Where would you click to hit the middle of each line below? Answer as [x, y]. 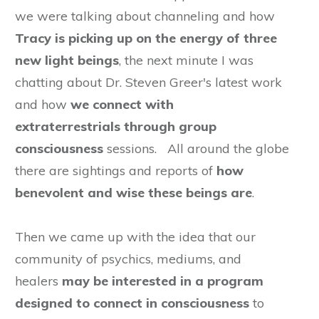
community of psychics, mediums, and [128, 259]
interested [144, 281]
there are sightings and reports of [116, 171]
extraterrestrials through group [116, 126]
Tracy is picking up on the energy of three [146, 38]
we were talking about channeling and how [145, 16]
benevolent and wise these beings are [134, 193]
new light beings [67, 60]
